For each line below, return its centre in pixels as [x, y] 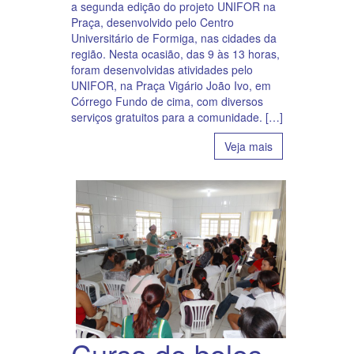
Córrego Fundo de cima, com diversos [167, 102]
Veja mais [249, 147]
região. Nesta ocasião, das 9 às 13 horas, [175, 54]
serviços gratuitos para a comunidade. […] [177, 117]
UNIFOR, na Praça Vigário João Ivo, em [171, 86]
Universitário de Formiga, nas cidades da [174, 38]
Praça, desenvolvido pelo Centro [153, 23]
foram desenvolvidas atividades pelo [162, 70]
